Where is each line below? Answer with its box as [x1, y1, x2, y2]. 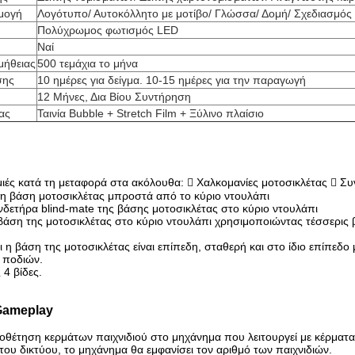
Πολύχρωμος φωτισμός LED [37, 24, 178, 36]
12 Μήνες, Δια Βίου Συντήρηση [37, 90, 191, 103]
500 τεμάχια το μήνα [37, 57, 138, 70]
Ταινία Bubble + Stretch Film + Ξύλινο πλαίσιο [37, 107, 264, 120]
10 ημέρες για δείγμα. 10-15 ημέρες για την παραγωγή [37, 74, 306, 86]
